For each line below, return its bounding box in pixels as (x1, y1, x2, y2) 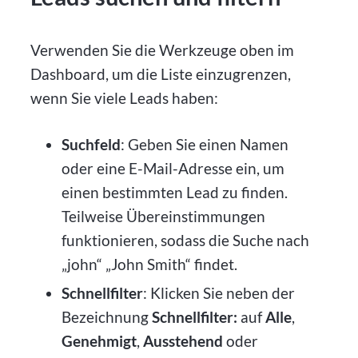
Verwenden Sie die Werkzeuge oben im (30, 40, 295, 59)
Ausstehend (142, 332, 223, 351)
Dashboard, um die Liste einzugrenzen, (30, 64, 292, 83)
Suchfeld (61, 135, 121, 154)
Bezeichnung (61, 308, 152, 327)
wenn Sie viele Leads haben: (30, 88, 219, 107)
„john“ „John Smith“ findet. (61, 255, 237, 274)
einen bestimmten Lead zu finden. (61, 183, 288, 202)
